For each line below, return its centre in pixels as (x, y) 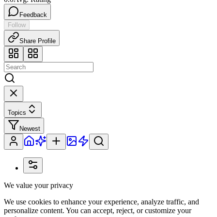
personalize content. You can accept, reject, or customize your (98, 210)
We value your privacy (39, 185)
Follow (17, 25)
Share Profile (38, 41)
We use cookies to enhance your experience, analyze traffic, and (101, 201)
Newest (30, 128)
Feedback (33, 15)
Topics (17, 112)
